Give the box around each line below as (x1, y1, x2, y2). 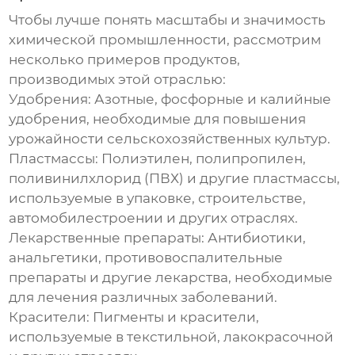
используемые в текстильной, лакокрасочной (9, 329, 334, 345)
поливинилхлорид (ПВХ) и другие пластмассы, (9, 170, 341, 187)
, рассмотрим (227, 32, 322, 48)
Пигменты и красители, (90, 309, 260, 326)
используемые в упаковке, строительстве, (9, 190, 307, 207)
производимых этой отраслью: (9, 71, 227, 88)
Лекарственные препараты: (9, 230, 205, 246)
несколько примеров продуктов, (9, 52, 241, 68)
